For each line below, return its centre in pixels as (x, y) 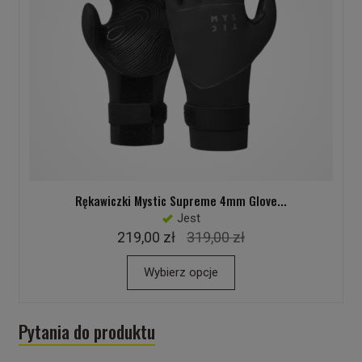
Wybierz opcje (181, 273)
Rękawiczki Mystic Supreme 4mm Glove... (181, 201)
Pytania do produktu (86, 332)
